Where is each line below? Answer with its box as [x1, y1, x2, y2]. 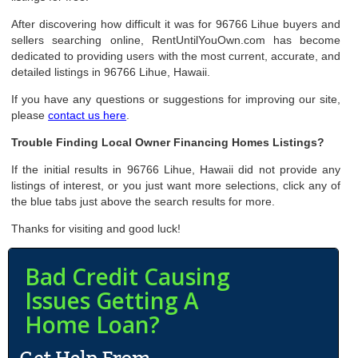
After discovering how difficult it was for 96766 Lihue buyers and [11, 18, 341, 30]
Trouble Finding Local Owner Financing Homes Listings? [11, 136, 325, 149]
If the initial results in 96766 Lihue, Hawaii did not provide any [11, 163, 341, 176]
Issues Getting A [25, 285, 199, 316]
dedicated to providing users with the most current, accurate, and [11, 50, 341, 62]
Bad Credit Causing [25, 261, 230, 292]
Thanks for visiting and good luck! [11, 222, 181, 235]
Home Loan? [25, 309, 160, 340]
